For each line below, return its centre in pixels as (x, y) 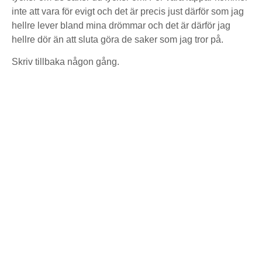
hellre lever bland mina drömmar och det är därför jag (121, 25)
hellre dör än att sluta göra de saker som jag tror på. (118, 39)
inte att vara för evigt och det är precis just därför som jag (128, 11)
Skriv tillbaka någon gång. (65, 62)
